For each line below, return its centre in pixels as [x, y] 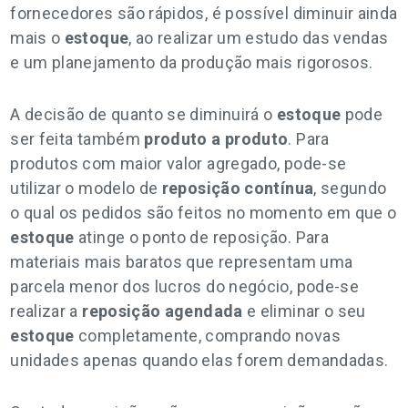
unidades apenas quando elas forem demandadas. [199, 360]
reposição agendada [163, 311]
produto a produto [216, 139]
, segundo [350, 188]
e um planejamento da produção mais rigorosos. [192, 62]
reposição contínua [238, 188]
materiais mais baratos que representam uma [182, 262]
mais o [37, 38]
